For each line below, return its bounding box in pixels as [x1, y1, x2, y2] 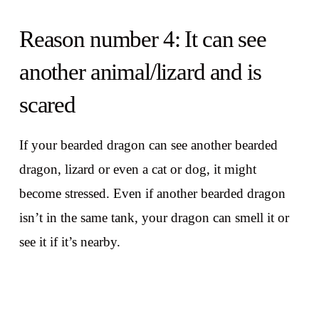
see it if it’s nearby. [19, 234, 120, 249]
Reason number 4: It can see [19, 26, 266, 53]
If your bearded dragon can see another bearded [19, 137, 278, 152]
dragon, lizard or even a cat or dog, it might [19, 161, 256, 177]
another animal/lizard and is [19, 59, 261, 85]
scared [19, 92, 75, 118]
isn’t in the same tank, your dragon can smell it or [19, 209, 289, 225]
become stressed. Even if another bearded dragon [19, 185, 286, 201]
